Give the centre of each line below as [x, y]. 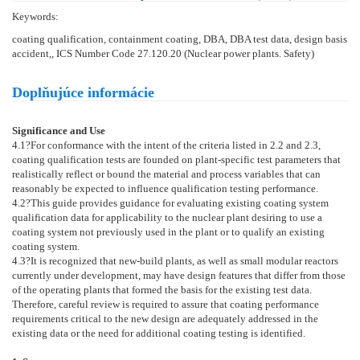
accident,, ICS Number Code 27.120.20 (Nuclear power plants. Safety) [163, 53]
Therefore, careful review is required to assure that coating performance [166, 304]
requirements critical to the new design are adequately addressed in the [165, 318]
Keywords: [35, 16]
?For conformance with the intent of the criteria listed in [148, 145]
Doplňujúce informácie [83, 92]
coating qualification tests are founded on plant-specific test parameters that [176, 159]
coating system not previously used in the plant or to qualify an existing [168, 231]
